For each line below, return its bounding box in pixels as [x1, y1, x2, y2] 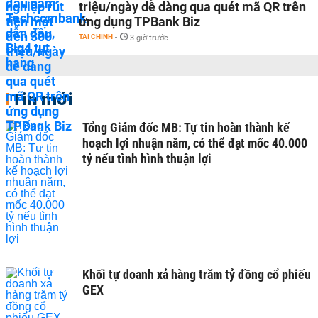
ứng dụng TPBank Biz [79, 13, 200, 29]
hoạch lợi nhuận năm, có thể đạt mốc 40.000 [82, 135, 307, 150]
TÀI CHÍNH [79, 32, 113, 40]
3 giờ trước [130, 33, 168, 43]
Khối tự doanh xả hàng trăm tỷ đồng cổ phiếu [82, 266, 311, 282]
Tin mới [11, 87, 73, 109]
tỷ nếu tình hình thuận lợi [82, 150, 212, 166]
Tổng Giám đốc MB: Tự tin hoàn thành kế [82, 119, 290, 135]
